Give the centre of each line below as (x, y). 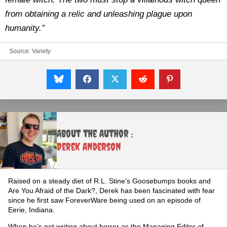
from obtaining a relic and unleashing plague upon (99, 14)
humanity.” (25, 28)
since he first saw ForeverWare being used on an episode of (104, 200)
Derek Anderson (89, 147)
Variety (41, 51)
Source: (21, 51)
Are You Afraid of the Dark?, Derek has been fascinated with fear (111, 191)
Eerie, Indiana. (31, 210)
